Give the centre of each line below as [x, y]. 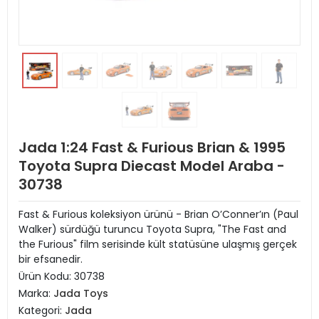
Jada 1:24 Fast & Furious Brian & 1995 [152, 147]
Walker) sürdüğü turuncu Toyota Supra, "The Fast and [152, 229]
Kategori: [42, 310]
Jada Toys [81, 293]
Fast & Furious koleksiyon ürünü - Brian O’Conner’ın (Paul [158, 214]
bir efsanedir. [51, 259]
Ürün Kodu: [46, 276]
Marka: [36, 293]
